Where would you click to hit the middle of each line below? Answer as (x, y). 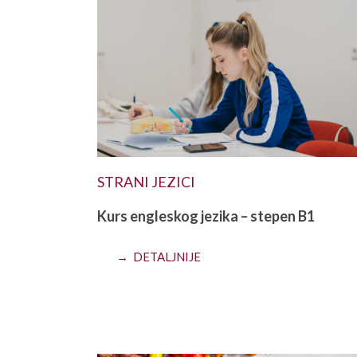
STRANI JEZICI (146, 182)
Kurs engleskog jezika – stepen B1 (206, 216)
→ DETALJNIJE (159, 257)
